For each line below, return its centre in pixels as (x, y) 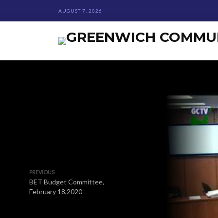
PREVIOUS (42, 172)
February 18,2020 (56, 191)
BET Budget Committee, (67, 182)
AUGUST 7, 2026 (80, 11)
